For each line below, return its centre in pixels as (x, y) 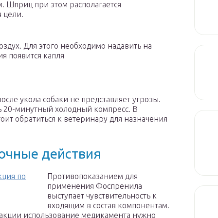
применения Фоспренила (95, 186)
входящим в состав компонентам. (108, 206)
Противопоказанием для (92, 176)
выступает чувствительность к (102, 196)
